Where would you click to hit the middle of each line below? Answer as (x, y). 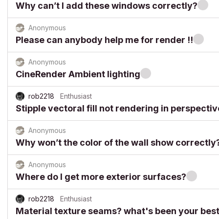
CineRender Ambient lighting (78, 74)
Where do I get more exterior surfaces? (101, 177)
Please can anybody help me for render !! (104, 40)
